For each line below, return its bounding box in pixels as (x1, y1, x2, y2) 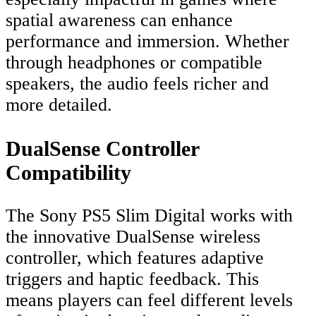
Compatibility (6, 160, 131, 184)
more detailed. (6, 94, 112, 115)
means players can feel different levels (6, 290, 293, 311)
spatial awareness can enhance (6, 9, 233, 30)
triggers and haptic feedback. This (6, 269, 259, 290)
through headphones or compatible (6, 51, 262, 73)
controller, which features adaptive (6, 248, 264, 269)
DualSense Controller (6, 136, 199, 160)
